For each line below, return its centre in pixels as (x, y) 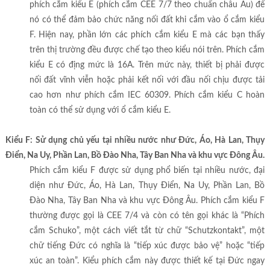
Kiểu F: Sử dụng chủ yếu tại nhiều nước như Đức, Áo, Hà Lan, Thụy (135, 141)
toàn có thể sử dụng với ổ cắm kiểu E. (100, 111)
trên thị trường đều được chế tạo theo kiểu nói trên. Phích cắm (147, 50)
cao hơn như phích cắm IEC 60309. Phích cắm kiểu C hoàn (147, 96)
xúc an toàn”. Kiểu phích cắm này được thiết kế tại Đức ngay (147, 261)
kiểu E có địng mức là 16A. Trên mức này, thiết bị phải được (147, 65)
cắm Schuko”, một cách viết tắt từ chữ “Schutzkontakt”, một (147, 231)
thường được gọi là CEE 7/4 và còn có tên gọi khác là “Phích (147, 216)
